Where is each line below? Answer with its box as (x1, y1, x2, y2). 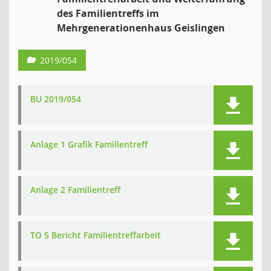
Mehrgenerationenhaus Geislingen (57, 21, 225, 34)
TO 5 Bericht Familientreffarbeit (30, 229, 161, 241)
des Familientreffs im (57, 7, 159, 20)
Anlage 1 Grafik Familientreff (30, 139, 148, 150)
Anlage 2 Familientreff (30, 184, 120, 195)
